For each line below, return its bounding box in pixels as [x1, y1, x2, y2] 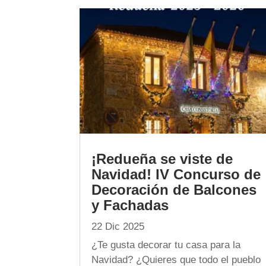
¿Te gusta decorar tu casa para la [91, 239, 241, 251]
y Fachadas [91, 197, 169, 213]
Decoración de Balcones [91, 182, 257, 198]
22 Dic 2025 [91, 221, 145, 232]
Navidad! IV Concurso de [91, 166, 261, 182]
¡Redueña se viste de [91, 151, 233, 167]
